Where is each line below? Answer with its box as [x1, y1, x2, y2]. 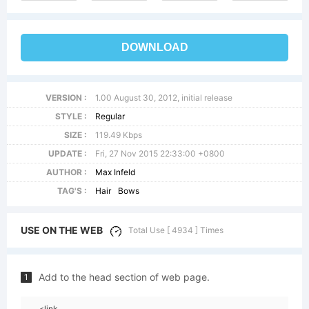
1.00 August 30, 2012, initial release [95, 92, 233, 103]
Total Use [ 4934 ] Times [128, 225, 223, 235]
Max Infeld [95, 167, 136, 177]
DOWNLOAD [121, 41, 188, 53]
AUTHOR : [46, 167, 87, 177]
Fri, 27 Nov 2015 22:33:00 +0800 [95, 148, 226, 159]
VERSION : [45, 92, 87, 103]
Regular [95, 111, 126, 121]
